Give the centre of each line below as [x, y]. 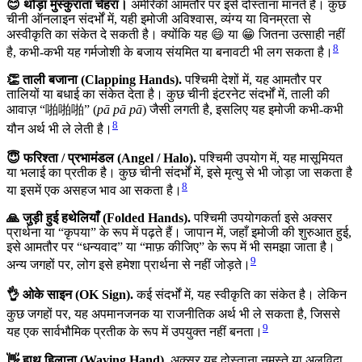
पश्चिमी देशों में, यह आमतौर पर [252, 80]
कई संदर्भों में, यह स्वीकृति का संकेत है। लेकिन [240, 295]
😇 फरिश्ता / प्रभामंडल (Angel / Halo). [101, 158]
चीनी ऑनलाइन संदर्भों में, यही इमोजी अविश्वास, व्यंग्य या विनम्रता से [159, 19]
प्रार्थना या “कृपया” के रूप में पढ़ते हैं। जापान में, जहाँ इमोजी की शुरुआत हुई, [179, 232]
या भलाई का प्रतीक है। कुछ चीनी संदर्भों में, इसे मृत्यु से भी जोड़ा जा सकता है [179, 172]
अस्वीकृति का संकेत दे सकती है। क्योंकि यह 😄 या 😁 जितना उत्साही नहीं [176, 34]
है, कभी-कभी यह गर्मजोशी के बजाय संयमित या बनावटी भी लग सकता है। [170, 53]
